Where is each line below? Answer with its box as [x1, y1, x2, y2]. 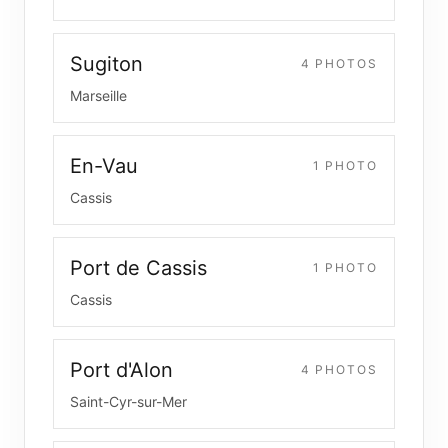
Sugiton [70, 52, 143, 76]
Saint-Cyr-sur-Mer [70, 393, 187, 410]
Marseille [70, 87, 127, 104]
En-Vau [70, 154, 138, 178]
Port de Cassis [70, 256, 207, 280]
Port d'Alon [70, 358, 173, 382]
